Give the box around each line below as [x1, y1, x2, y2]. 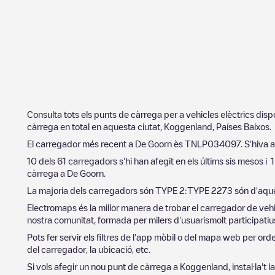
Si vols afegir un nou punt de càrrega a [27, 262, 180, 271]
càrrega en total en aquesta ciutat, [27, 122, 164, 131]
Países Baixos [216, 122, 269, 131]
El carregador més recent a [27, 139, 135, 148]
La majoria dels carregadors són [27, 186, 155, 195]
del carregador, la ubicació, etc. [27, 245, 150, 254]
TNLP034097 [185, 139, 241, 148]
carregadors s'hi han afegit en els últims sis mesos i [66, 157, 271, 165]
